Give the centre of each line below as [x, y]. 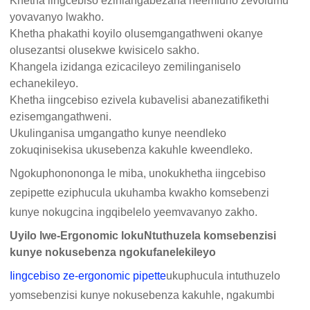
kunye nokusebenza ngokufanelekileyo [113, 253]
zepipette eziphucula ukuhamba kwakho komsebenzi [140, 193]
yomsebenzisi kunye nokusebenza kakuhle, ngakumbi [143, 295]
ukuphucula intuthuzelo [224, 276]
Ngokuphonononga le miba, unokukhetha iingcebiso [138, 174]
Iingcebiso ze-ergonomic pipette [88, 276]
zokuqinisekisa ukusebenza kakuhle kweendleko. [131, 150]
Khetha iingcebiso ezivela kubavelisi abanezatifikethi [140, 100]
